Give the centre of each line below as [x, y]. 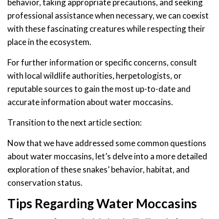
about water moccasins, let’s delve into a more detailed [107, 156]
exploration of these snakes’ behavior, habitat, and [99, 169]
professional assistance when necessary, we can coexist [108, 15]
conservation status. [45, 182]
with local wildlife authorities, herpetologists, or [95, 75]
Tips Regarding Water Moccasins [102, 203]
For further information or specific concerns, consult [102, 62]
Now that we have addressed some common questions [107, 143]
